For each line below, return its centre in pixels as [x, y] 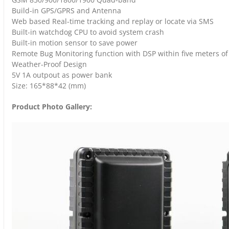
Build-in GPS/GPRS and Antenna [66, 10]
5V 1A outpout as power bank [62, 75]
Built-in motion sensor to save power [75, 42]
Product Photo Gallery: [52, 106]
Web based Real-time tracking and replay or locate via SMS [113, 21]
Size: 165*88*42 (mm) [49, 85]
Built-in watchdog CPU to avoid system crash [88, 32]
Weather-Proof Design [49, 64]
